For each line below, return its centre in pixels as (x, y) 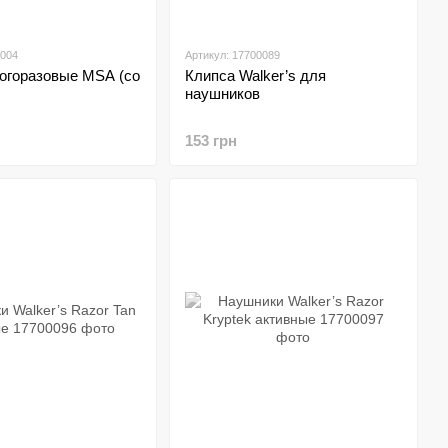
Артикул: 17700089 (232, 55)
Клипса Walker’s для (255, 75)
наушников (222, 93)
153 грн (210, 140)
